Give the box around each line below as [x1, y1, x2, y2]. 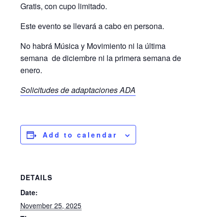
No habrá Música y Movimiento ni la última [20, 40, 166, 51]
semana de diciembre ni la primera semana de [20, 52, 182, 63]
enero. [20, 64, 43, 76]
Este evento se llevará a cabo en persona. [20, 20, 165, 31]
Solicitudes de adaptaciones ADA [20, 84, 136, 95]
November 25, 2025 [20, 200, 82, 210]
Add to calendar [43, 129, 118, 139]
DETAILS [20, 172, 53, 182]
